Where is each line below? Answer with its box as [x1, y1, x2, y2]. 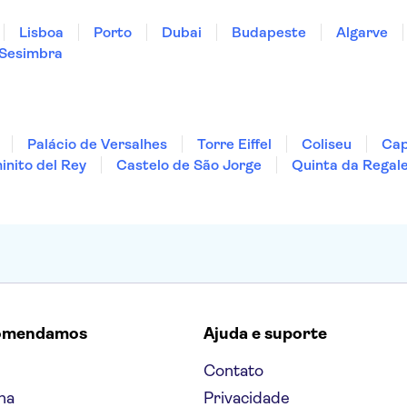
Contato [203, 362, 263, 380]
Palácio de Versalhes [27, 135, 167, 153]
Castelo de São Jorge [116, 156, 262, 174]
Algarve [336, 24, 388, 41]
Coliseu [302, 135, 352, 153]
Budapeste [232, 24, 306, 41]
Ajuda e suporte [203, 324, 327, 342]
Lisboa [19, 24, 64, 41]
